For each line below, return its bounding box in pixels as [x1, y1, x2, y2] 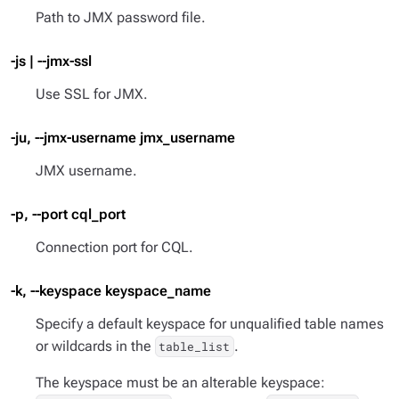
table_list [159, 338, 231, 354]
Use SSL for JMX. [36, 85, 148, 102]
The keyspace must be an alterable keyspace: [36, 374, 325, 391]
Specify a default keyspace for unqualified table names [36, 315, 384, 332]
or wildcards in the [36, 338, 155, 354]
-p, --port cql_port [11, 206, 126, 223]
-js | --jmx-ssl [11, 53, 92, 69]
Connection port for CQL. [36, 239, 193, 256]
